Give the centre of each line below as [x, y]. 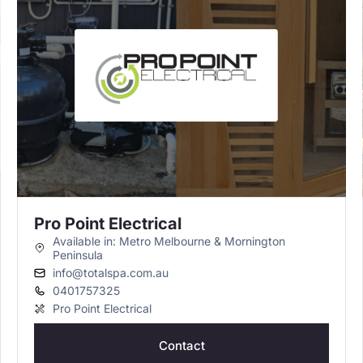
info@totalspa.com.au [110, 273]
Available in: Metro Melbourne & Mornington [169, 241]
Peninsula [77, 255]
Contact [181, 346]
